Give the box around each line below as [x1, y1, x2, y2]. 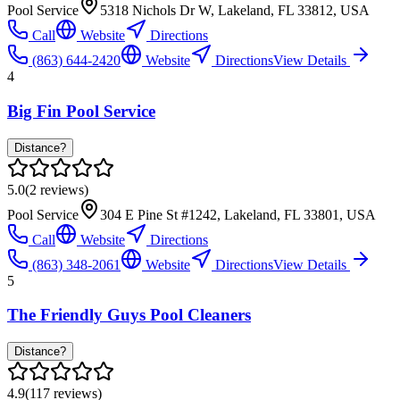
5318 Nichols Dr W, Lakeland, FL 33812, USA [100, 3, 370, 19]
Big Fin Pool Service [7, 101, 155, 121]
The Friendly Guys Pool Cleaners [7, 305, 251, 325]
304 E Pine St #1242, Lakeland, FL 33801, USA [100, 206, 376, 222]
